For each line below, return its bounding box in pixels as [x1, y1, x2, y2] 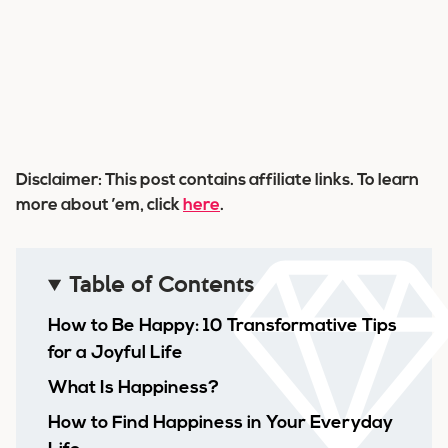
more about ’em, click [16, 197, 183, 214]
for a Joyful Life [48, 344, 183, 363]
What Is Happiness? [48, 379, 219, 398]
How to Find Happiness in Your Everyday [48, 414, 393, 433]
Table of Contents [69, 267, 255, 299]
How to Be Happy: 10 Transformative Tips [48, 317, 397, 336]
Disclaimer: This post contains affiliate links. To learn [16, 172, 419, 189]
